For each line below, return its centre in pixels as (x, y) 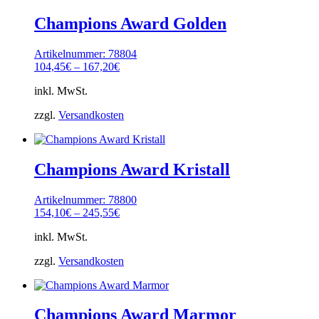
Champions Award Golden (130, 23)
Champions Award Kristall (132, 169)
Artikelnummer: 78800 (85, 199)
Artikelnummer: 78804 (85, 53)
